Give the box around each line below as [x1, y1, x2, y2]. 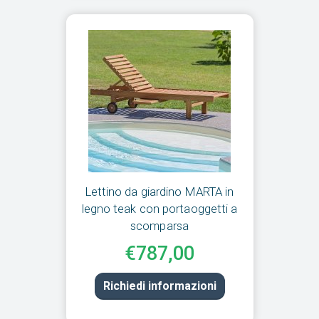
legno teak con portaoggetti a [81, 202, 238, 216]
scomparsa [130, 219, 189, 234]
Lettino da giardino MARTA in [85, 184, 234, 199]
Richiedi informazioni [103, 279, 216, 293]
